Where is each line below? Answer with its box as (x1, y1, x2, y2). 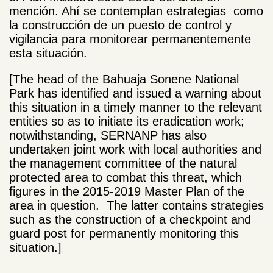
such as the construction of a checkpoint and (9, 213, 251, 227)
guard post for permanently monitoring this (9, 227, 239, 241)
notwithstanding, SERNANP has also (9, 129, 207, 143)
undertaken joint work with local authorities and (9, 143, 261, 157)
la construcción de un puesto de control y (9, 18, 232, 32)
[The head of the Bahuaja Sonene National (9, 73, 239, 87)
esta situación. (9, 46, 87, 60)
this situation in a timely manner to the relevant (9, 101, 262, 115)
